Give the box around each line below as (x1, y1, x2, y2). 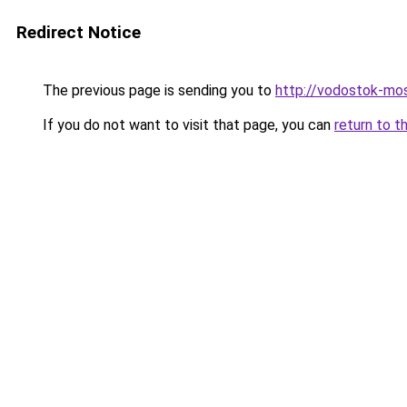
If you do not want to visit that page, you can (39, 116, 334, 134)
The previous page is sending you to (39, 82, 275, 99)
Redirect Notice (16, 22, 141, 43)
